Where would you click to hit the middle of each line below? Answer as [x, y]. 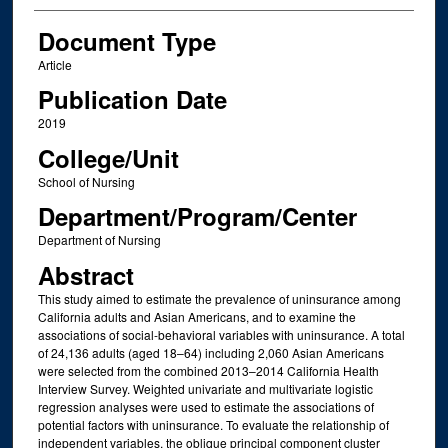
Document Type [126, 41]
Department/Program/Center [197, 216]
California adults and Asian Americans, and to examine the [196, 316]
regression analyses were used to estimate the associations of [205, 406]
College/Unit [108, 157]
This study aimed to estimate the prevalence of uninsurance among [219, 298]
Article [54, 65]
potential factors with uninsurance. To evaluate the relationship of [213, 424]
